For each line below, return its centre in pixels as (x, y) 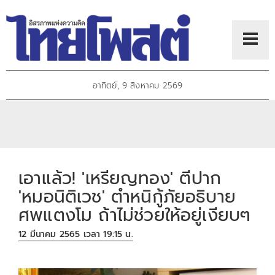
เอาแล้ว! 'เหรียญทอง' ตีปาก (120, 178)
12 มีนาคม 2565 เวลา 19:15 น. (76, 234)
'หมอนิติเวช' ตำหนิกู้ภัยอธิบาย (127, 196)
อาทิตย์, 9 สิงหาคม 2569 (137, 86)
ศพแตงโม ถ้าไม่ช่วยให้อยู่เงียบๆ (135, 215)
